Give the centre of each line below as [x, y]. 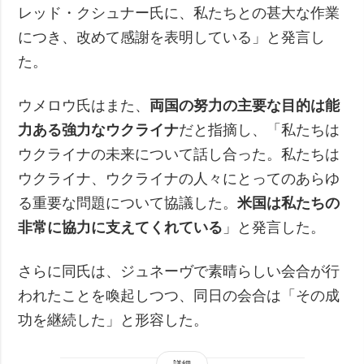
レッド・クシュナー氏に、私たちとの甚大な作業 [179, 13]
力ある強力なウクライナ [99, 130]
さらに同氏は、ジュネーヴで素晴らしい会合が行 [179, 271]
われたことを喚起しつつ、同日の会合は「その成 [179, 295]
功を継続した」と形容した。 [113, 320]
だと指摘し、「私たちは [260, 130]
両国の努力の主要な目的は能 [245, 105]
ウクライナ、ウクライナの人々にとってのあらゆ [179, 178]
